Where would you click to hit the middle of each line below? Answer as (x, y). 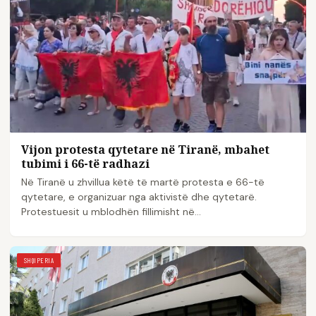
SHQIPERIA (39, 261)
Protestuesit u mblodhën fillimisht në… (111, 212)
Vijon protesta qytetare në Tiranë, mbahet (145, 150)
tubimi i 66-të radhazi (85, 164)
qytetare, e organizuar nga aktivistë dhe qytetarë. (139, 197)
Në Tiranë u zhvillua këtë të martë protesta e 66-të (143, 182)
